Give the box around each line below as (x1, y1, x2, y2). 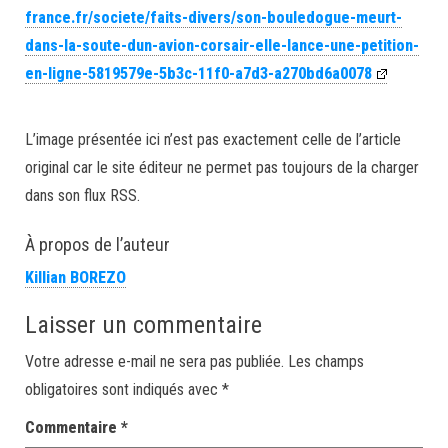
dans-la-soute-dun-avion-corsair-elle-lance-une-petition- (25, 36, 419, 55)
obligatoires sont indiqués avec (25, 380, 222, 399)
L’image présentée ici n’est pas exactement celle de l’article (25, 130, 401, 149)
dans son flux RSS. (25, 186, 140, 205)
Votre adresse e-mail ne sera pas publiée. (25, 352, 284, 371)
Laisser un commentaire (25, 311, 262, 339)
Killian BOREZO (25, 268, 126, 287)
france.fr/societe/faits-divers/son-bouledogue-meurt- (25, 8, 402, 27)
